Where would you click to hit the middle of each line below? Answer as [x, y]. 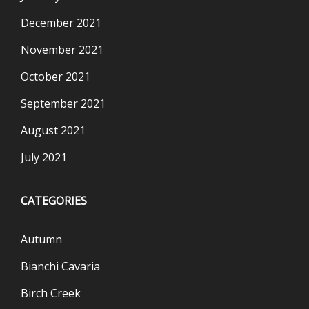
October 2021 [56, 77]
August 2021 [53, 131]
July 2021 [44, 158]
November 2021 [62, 50]
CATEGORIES [54, 201]
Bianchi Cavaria [60, 267]
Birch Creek [51, 293]
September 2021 [63, 104]
